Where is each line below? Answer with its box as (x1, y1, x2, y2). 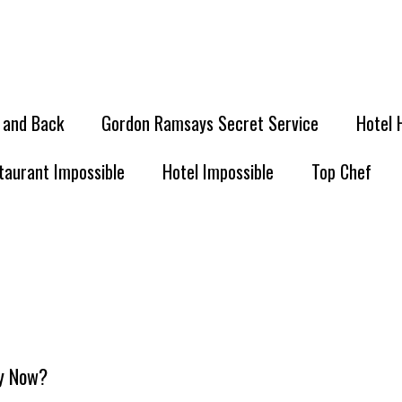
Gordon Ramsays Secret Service (101, 109, 319, 136)
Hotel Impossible (162, 158, 274, 185)
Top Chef (311, 158, 371, 185)
